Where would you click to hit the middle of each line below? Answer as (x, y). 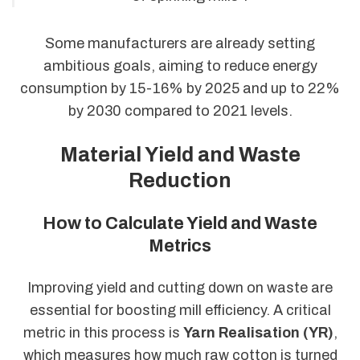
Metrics (180, 246)
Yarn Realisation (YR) (258, 332)
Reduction (180, 181)
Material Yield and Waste (180, 155)
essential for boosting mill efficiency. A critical (180, 310)
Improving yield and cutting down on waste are (180, 287)
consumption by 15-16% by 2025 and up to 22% (180, 88)
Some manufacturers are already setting (180, 43)
